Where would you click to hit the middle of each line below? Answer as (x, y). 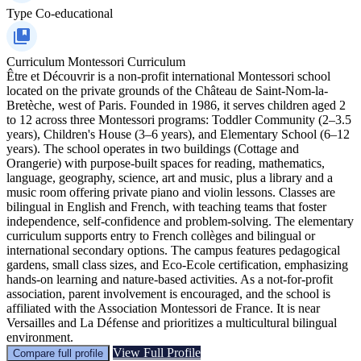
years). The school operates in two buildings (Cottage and (153, 148)
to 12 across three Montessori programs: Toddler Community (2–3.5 (179, 119)
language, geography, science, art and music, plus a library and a (170, 177)
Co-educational (74, 13)
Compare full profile (58, 353)
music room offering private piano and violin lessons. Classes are (171, 192)
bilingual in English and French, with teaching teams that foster (166, 206)
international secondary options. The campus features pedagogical (173, 250)
